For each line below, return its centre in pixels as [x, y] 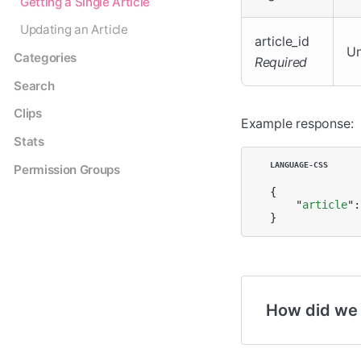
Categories [46, 58]
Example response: [297, 124]
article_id [282, 41]
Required [281, 62]
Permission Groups [67, 169]
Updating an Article [74, 30]
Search [34, 85]
